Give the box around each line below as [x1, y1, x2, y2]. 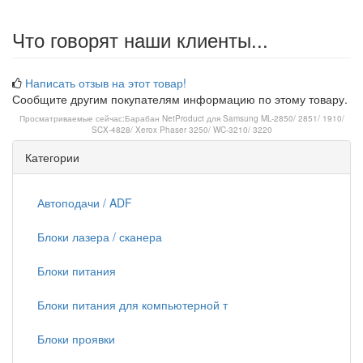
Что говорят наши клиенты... [12, 25, 268, 53]
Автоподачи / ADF [37, 194, 132, 211]
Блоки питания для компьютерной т [37, 297, 228, 313]
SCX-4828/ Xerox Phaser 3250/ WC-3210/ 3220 [91, 124, 272, 135]
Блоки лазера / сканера [37, 228, 162, 245]
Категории [25, 149, 79, 165]
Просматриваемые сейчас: [19, 113, 125, 124]
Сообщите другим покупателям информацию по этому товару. [12, 91, 348, 107]
